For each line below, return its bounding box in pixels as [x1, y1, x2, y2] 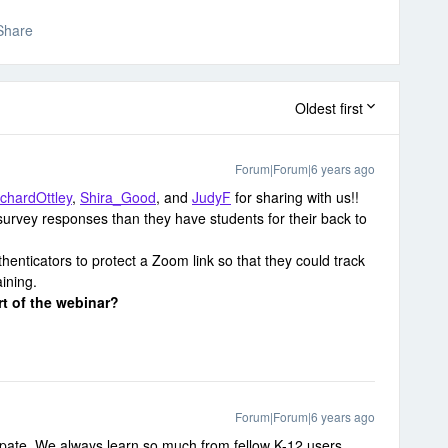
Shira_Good [80, 187, 156, 207]
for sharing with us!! [231, 187, 359, 207]
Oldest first [295, 98, 363, 118]
